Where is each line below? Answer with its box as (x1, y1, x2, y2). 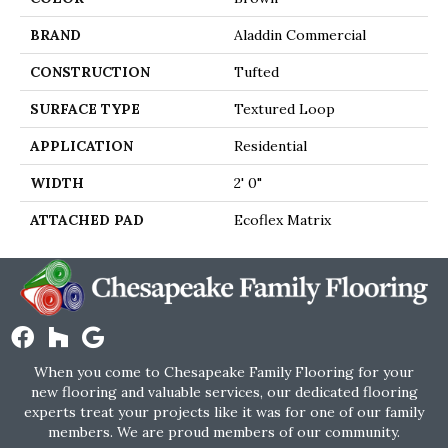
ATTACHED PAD (30, 211, 144, 230)
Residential (234, 137, 307, 156)
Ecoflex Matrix (234, 211, 331, 230)
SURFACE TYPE (30, 100, 140, 119)
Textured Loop (234, 100, 335, 119)
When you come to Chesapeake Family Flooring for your (34, 363, 414, 382)
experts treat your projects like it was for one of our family (24, 403, 424, 422)
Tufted (234, 63, 279, 82)
